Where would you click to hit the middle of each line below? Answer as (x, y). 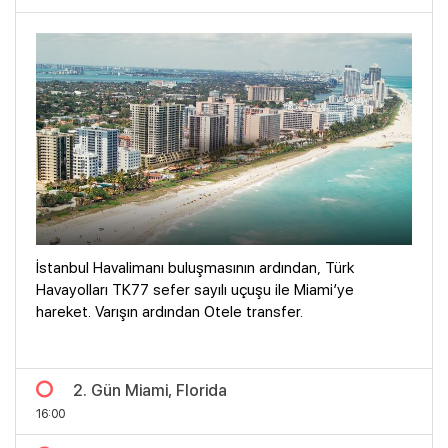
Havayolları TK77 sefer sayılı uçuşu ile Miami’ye (195, 289)
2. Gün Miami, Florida (150, 390)
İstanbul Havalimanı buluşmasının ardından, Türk (195, 267)
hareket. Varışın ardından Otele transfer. (169, 311)
